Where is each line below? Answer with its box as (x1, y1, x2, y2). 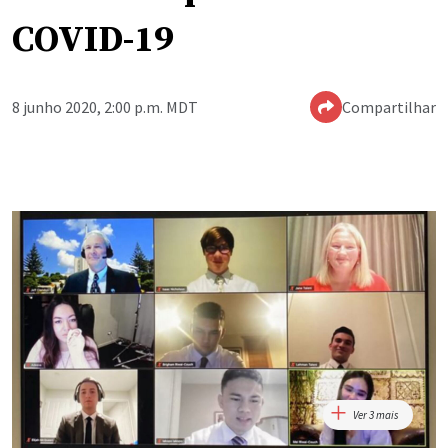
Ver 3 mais (353, 407, 398, 422)
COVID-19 (12, 18, 174, 64)
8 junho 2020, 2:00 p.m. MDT (12, 97, 198, 118)
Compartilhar (342, 97, 436, 118)
